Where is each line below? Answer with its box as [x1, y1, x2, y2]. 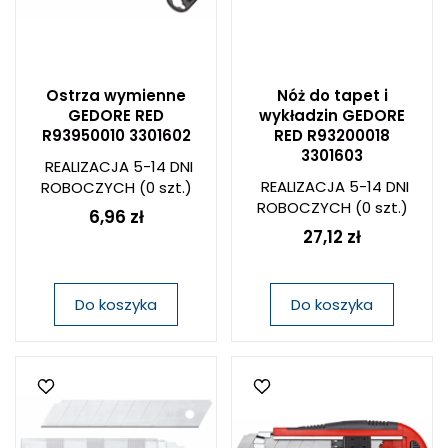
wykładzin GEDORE [259, 105, 405, 126]
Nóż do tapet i [276, 85, 388, 106]
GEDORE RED [68, 105, 164, 126]
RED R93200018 [274, 125, 390, 146]
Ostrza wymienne [46, 85, 186, 106]
